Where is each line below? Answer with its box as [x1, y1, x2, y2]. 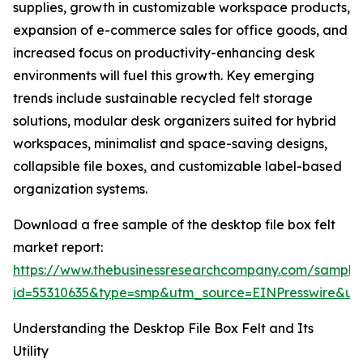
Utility [13, 343, 49, 360]
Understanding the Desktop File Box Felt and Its [13, 320, 314, 337]
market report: [13, 239, 103, 256]
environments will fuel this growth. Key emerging [13, 67, 314, 84]
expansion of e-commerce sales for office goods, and [13, 22, 348, 39]
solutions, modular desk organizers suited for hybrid [13, 113, 336, 130]
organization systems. [13, 181, 147, 198]
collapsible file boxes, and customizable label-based [13, 158, 342, 175]
